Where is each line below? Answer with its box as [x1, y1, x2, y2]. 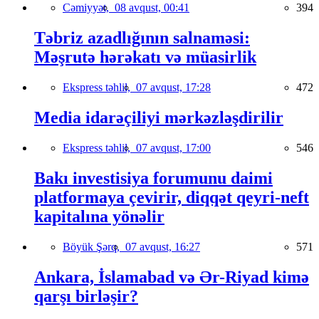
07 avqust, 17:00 [136, 141, 211, 154]
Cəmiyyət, [63, 1, 115, 14]
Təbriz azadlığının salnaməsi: [34, 28, 250, 48]
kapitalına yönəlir [34, 206, 164, 226]
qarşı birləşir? [34, 286, 138, 305]
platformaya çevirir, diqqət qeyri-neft [34, 187, 309, 206]
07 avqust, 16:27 [125, 240, 200, 253]
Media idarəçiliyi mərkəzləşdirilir [34, 108, 283, 127]
